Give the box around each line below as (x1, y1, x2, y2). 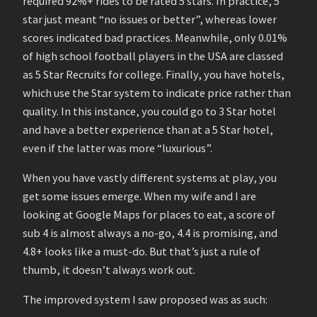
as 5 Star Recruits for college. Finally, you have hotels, (23, 67, 284, 81)
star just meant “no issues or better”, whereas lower (23, 11, 277, 26)
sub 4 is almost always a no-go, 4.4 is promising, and (23, 226, 277, 241)
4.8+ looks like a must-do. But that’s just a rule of (23, 244, 260, 259)
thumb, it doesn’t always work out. (23, 263, 195, 277)
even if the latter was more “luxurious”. (23, 140, 212, 155)
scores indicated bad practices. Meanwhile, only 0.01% (23, 30, 287, 45)
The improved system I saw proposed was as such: (23, 292, 267, 307)
